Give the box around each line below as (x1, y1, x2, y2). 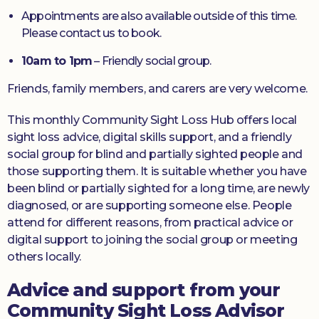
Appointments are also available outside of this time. (21, 9, 297, 23)
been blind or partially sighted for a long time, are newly (7, 182, 310, 195)
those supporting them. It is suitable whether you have (7, 164, 307, 178)
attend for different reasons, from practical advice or (7, 216, 293, 229)
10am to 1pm (21, 54, 93, 68)
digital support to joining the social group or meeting (7, 233, 298, 246)
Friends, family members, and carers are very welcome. (7, 82, 308, 95)
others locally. (7, 250, 81, 263)
